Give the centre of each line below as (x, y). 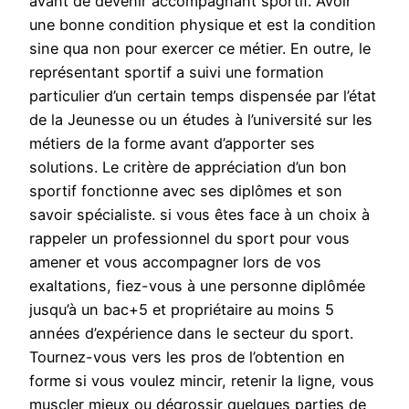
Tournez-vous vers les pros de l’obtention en (187, 357)
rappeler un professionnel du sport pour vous (189, 239)
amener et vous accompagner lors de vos (175, 262)
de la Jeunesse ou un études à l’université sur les (201, 120)
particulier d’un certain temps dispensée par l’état (203, 96)
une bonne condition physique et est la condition (203, 25)
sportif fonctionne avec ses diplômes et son (186, 191)
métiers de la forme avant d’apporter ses (172, 144)
